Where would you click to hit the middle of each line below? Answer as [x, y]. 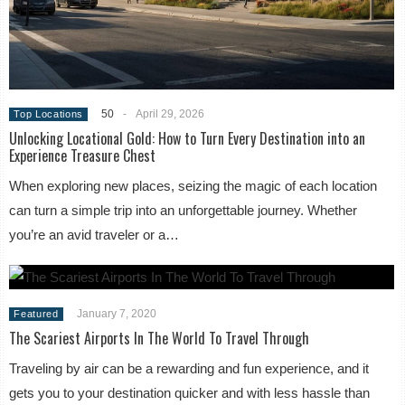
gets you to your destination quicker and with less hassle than [190, 393]
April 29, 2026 [170, 114]
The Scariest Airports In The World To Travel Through [160, 339]
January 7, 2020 [116, 314]
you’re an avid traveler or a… [94, 235]
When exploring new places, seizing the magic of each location [193, 186]
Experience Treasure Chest [83, 156]
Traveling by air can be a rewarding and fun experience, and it [189, 369]
